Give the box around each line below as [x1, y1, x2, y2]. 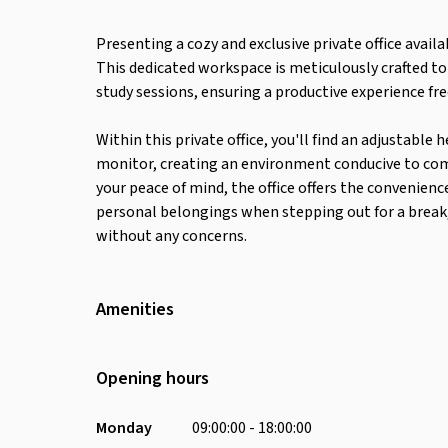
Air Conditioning [332, 348, 445, 370]
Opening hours [96, 365, 209, 391]
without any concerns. [96, 225, 247, 247]
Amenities [96, 297, 174, 322]
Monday [96, 416, 152, 439]
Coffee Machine [332, 404, 436, 426]
